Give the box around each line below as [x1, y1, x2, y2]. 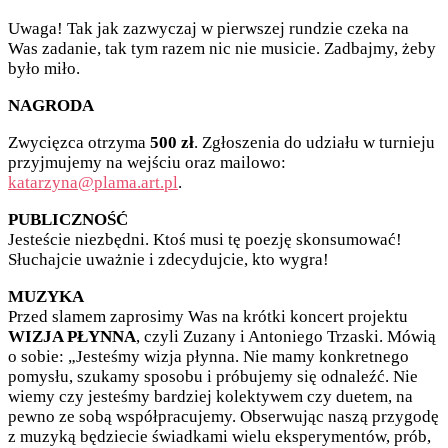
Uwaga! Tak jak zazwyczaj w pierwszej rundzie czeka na [8, 19, 409, 39]
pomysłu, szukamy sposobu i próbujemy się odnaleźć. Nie [8, 367, 418, 387]
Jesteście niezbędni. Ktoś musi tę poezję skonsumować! [8, 230, 402, 250]
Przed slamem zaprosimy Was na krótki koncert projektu [8, 307, 408, 327]
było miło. [8, 59, 80, 79]
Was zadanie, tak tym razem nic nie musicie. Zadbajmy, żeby [8, 39, 436, 59]
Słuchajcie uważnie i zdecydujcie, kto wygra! [8, 250, 329, 270]
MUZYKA [8, 287, 84, 307]
